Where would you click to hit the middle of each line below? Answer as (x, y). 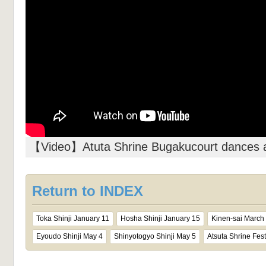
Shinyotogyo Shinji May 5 (155, 237)
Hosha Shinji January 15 (160, 219)
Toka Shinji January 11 (73, 219)
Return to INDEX (88, 191)
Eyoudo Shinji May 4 (69, 237)
